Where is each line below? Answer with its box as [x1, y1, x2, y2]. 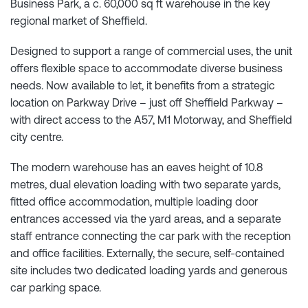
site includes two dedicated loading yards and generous [10, 264, 287, 277]
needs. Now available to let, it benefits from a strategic [10, 79, 275, 92]
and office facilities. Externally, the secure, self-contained [10, 247, 285, 260]
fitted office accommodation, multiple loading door [10, 195, 258, 208]
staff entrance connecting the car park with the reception [10, 230, 291, 243]
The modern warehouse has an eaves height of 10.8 [10, 161, 263, 174]
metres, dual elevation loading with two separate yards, [10, 178, 280, 191]
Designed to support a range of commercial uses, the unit [10, 45, 292, 58]
